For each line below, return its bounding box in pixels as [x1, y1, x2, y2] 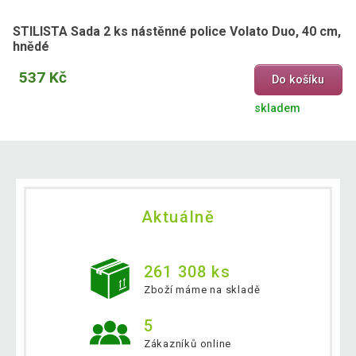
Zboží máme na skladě [143, 284, 261, 296]
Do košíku [272, 73, 325, 87]
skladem [253, 102, 300, 116]
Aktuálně [141, 207, 215, 227]
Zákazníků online [143, 338, 232, 350]
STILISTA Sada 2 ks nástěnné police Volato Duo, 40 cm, [13, 23, 341, 39]
